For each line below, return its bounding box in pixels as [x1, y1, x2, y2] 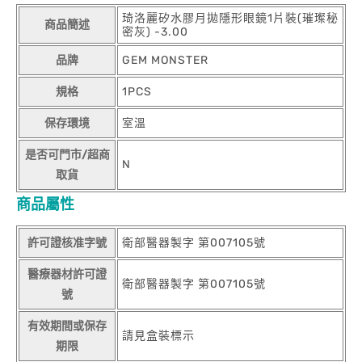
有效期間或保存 [27, 319, 107, 333]
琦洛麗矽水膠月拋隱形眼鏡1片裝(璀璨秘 [122, 11, 339, 25]
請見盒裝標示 [122, 329, 195, 343]
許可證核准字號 [27, 236, 107, 250]
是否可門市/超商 [24, 148, 110, 162]
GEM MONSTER [122, 53, 208, 67]
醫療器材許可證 [27, 267, 107, 281]
